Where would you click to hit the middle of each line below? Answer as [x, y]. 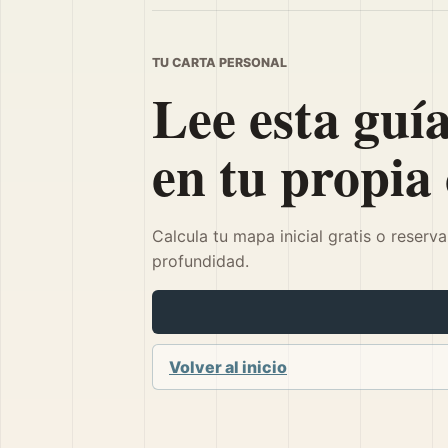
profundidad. [200, 261]
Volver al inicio [228, 367]
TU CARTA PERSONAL [219, 63]
